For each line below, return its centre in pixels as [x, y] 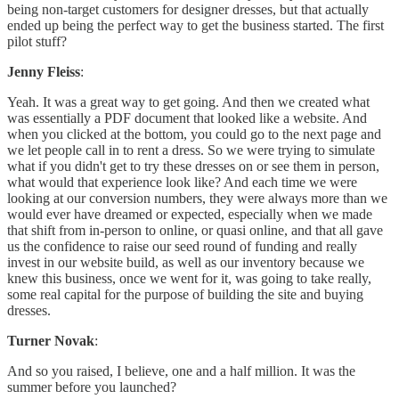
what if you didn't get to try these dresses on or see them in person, [193, 167]
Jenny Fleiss [44, 72]
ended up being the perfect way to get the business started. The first [195, 26]
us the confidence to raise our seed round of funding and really [182, 247]
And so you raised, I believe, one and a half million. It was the [181, 371]
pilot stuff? [37, 42]
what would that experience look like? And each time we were [182, 183]
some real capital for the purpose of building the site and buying [185, 295]
